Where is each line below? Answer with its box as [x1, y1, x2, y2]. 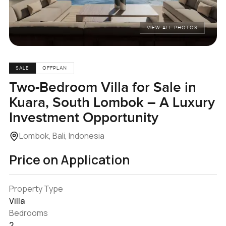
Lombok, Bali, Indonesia [19, 130, 104, 141]
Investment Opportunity [9, 109, 158, 126]
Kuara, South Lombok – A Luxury [9, 94, 215, 111]
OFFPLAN [42, 65, 68, 72]
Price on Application [9, 151, 130, 168]
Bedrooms [9, 207, 48, 218]
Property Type [9, 183, 63, 194]
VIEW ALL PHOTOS [147, 25, 198, 31]
